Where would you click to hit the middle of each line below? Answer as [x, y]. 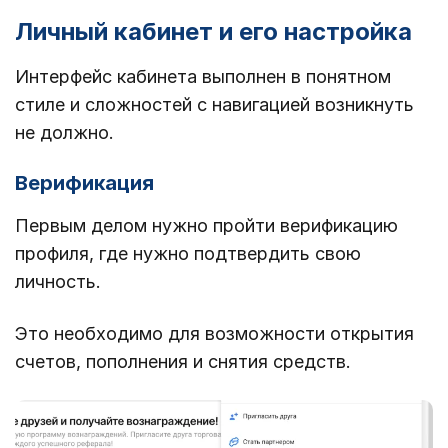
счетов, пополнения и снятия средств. [183, 362]
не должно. [64, 133]
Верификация [84, 183]
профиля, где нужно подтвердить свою [188, 254]
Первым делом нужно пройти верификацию [206, 226]
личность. [58, 282]
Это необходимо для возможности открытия [214, 334]
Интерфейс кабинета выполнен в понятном [203, 77]
